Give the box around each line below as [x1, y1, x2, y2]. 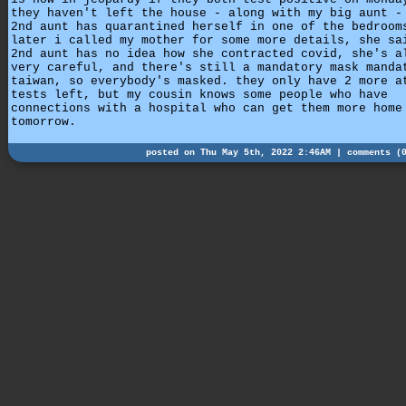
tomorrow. [11, 114, 76, 129]
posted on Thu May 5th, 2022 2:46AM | [146, 147, 347, 158]
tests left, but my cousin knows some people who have [11, 87, 388, 101]
